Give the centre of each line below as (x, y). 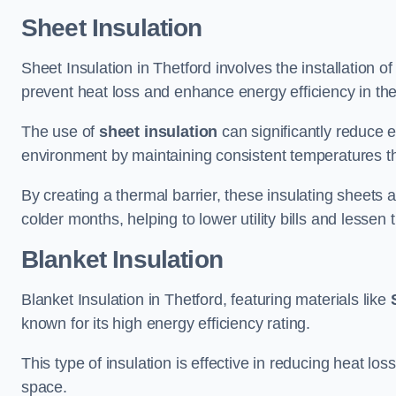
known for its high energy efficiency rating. (166, 324)
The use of (61, 132)
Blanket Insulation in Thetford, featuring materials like (206, 300)
